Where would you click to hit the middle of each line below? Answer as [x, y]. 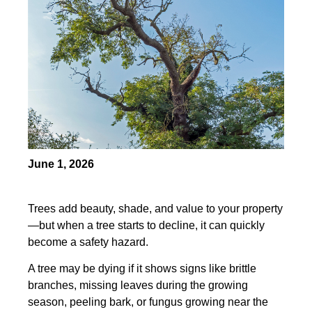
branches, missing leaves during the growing [138, 286]
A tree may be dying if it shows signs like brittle [142, 269]
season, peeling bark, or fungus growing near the [148, 302]
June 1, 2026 [61, 164]
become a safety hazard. [88, 242]
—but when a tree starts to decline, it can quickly [146, 225]
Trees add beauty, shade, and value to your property [155, 209]
